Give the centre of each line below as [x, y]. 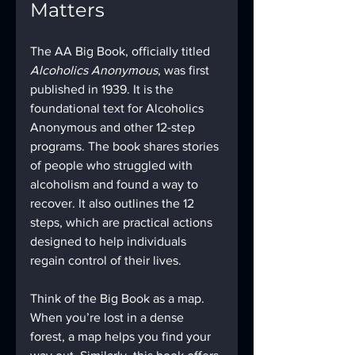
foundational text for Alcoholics [118, 108]
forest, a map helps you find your [122, 336]
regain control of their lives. [106, 260]
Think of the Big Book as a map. [119, 298]
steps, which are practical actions [123, 222]
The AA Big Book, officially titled [122, 51]
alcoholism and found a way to [116, 184]
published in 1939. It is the [103, 89]
